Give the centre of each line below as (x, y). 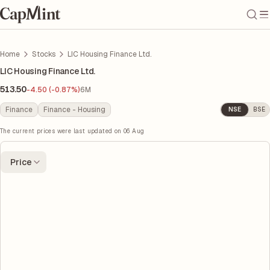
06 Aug (134, 131)
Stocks (44, 54)
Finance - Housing (74, 110)
